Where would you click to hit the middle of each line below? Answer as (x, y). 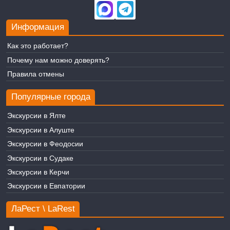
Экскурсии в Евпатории (46, 186)
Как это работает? (37, 46)
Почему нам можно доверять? (58, 60)
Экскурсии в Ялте (36, 116)
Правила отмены (35, 74)
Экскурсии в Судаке (40, 158)
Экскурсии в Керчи (38, 172)
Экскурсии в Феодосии (45, 144)
